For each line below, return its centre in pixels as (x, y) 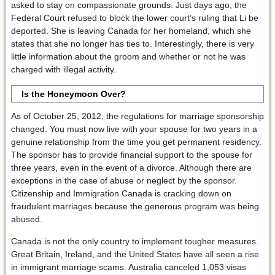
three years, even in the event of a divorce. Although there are (131, 167)
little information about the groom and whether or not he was (128, 56)
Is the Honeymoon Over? (74, 94)
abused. (26, 219)
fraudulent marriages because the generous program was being (135, 206)
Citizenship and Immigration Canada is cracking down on (121, 193)
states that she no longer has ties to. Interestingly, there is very (132, 43)
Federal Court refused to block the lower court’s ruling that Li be (134, 17)
